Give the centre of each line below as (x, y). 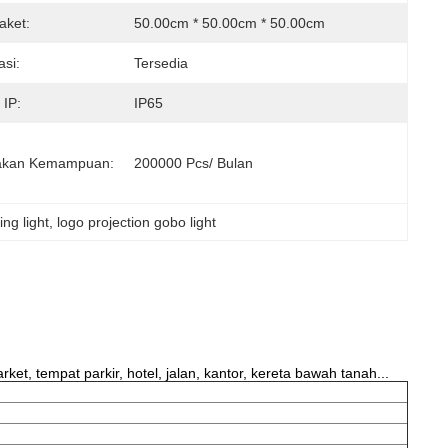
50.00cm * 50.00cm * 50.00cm (229, 23)
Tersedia (161, 63)
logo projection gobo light (136, 222)
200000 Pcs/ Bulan (193, 163)
